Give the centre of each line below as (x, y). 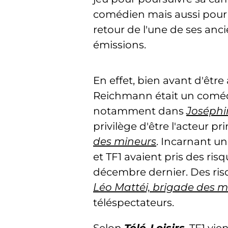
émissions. (120, 45)
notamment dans (140, 111)
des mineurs (125, 141)
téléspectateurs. (134, 203)
